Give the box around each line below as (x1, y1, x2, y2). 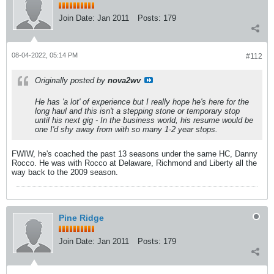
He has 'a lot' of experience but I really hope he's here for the (35, 97, 249, 106)
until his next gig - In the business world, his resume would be (35, 115, 253, 125)
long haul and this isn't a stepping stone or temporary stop (35, 106, 240, 116)
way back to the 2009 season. (12, 167, 118, 177)
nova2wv (108, 75, 141, 85)
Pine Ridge (59, 212, 104, 223)
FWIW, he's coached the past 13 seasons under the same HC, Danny (12, 149, 257, 158)
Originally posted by (35, 75, 108, 85)
